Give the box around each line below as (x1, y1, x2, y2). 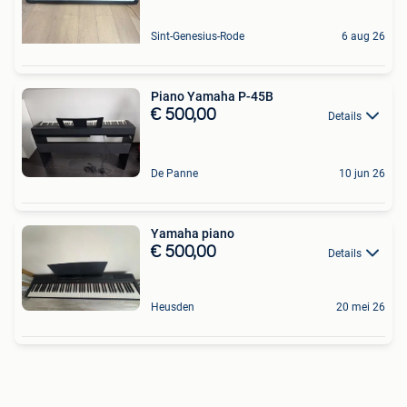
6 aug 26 (342, 30, 385, 44)
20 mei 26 (336, 300, 385, 313)
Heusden (151, 300, 194, 313)
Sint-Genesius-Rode (151, 30, 244, 44)
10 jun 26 (339, 166, 385, 180)
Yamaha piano (151, 225, 234, 241)
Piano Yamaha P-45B (151, 89, 273, 104)
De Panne (151, 166, 198, 180)
